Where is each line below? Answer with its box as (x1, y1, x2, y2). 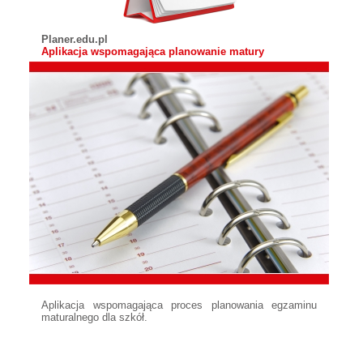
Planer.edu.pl (41, 33, 108, 45)
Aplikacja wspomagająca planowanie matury (41, 45, 264, 58)
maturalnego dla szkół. (41, 311, 147, 323)
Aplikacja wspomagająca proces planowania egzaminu (41, 299, 317, 311)
